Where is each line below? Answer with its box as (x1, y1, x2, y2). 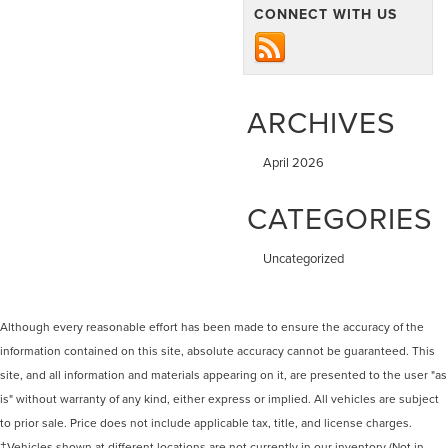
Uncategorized (263, 249, 344, 268)
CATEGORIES (247, 197, 433, 240)
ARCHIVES (247, 101, 396, 144)
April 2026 (263, 153, 324, 172)
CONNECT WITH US (254, 4, 397, 25)
